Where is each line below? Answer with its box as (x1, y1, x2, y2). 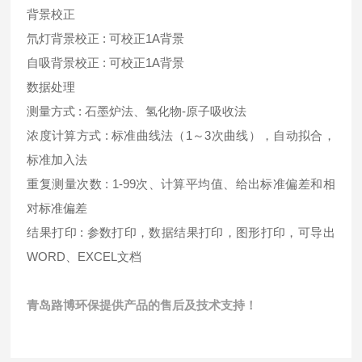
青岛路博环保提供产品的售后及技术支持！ (27, 297, 258, 312)
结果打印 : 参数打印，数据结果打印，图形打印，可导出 (27, 225, 335, 239)
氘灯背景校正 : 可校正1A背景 (27, 31, 195, 45)
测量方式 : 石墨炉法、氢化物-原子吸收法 (27, 103, 257, 118)
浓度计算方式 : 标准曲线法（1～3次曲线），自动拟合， (27, 128, 335, 142)
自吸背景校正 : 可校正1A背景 (27, 55, 195, 69)
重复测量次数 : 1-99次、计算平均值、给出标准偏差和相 (27, 176, 335, 191)
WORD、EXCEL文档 (27, 249, 142, 263)
